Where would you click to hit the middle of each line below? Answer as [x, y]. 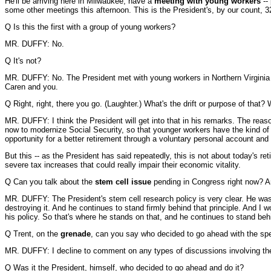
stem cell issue [123, 182]
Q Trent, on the [33, 234]
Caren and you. [31, 87]
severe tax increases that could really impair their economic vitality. [123, 165]
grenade [76, 234]
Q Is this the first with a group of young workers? [90, 27]
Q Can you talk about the [50, 182]
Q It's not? [23, 61]
